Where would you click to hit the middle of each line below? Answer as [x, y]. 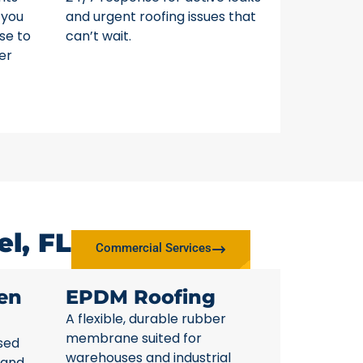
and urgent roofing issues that [161, 17]
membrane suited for [134, 338]
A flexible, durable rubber [146, 318]
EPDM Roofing [141, 297]
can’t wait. [98, 36]
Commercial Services [154, 248]
